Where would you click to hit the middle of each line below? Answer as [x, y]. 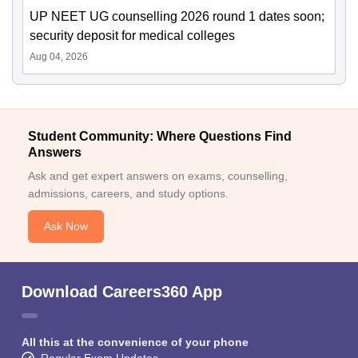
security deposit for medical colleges [132, 36]
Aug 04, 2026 [59, 57]
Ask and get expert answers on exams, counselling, [158, 176]
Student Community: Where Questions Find [160, 137]
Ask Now [66, 227]
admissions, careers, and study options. [128, 194]
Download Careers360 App [122, 292]
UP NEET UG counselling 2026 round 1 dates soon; [177, 17]
